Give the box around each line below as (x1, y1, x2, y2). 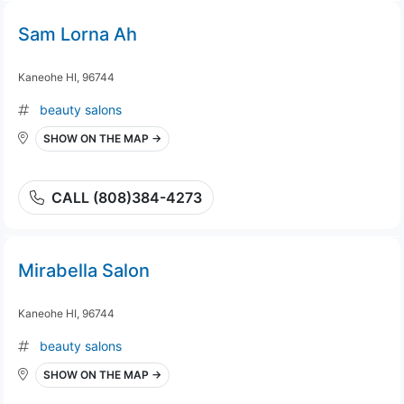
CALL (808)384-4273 (51, 188, 202, 207)
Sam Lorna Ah (18, 23, 137, 45)
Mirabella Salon (18, 260, 150, 281)
